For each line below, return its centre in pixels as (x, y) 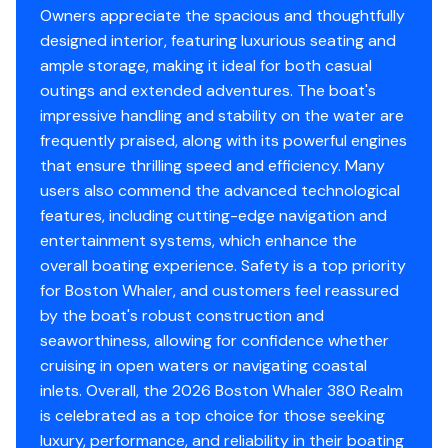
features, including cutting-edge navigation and (213, 215)
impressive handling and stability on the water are (222, 115)
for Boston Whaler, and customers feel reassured (219, 290)
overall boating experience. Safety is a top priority (223, 265)
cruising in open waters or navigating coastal (203, 365)
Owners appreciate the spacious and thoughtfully (222, 15)
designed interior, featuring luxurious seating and (218, 40)
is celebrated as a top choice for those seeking (212, 415)
